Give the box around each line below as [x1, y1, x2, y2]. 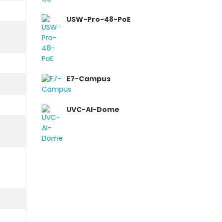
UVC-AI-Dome [66, 105, 119, 114]
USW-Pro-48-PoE [66, 14, 131, 24]
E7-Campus [66, 74, 111, 84]
